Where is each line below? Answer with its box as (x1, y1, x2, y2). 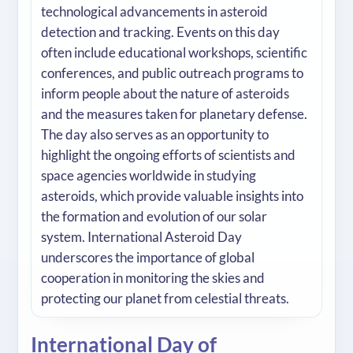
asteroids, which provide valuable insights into (41, 188, 303, 204)
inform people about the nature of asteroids (41, 86, 289, 102)
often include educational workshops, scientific (41, 45, 307, 61)
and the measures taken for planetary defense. (41, 106, 307, 122)
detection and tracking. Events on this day (41, 24, 280, 40)
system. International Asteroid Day (41, 229, 242, 245)
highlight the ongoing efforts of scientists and (41, 147, 295, 163)
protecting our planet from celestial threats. (41, 291, 289, 307)
